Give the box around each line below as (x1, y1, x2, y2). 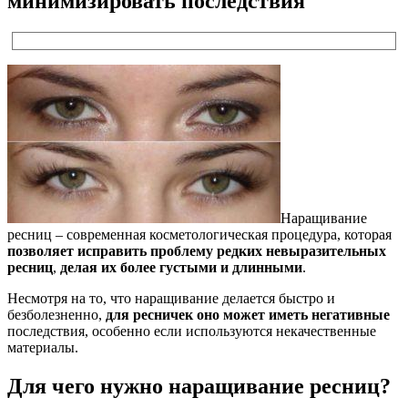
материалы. (7, 339, 78, 355)
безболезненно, (7, 306, 106, 322)
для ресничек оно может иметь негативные (106, 306, 390, 322)
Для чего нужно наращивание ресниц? (7, 373, 391, 398)
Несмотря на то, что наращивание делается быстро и (7, 290, 335, 306)
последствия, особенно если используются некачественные (7, 322, 376, 339)
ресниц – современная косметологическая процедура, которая (7, 226, 392, 242)
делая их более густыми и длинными (60, 259, 302, 275)
